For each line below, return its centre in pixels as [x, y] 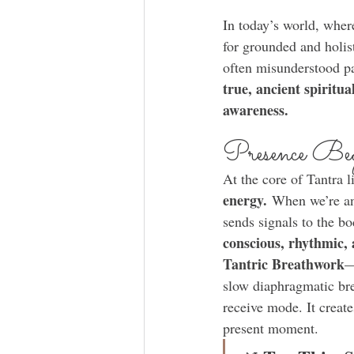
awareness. [256, 110]
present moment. [271, 328]
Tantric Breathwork [284, 264]
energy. [245, 200]
